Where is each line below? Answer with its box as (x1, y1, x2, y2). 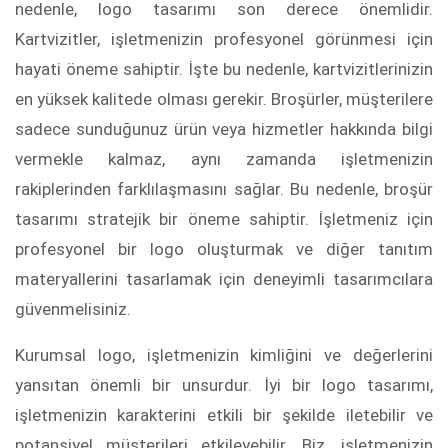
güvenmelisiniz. (15, 299, 131, 320)
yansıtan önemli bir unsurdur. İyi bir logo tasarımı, (15, 375, 433, 396)
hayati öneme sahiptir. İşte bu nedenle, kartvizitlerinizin (15, 59, 433, 80)
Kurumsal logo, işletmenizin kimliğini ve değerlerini (15, 345, 433, 366)
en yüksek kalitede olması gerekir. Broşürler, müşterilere (15, 89, 433, 110)
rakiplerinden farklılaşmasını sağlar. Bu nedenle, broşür (15, 179, 433, 200)
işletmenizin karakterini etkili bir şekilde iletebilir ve (15, 405, 433, 426)
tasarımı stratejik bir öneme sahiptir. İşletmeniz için (15, 209, 433, 230)
